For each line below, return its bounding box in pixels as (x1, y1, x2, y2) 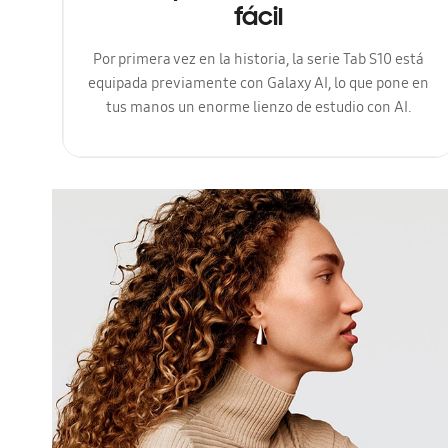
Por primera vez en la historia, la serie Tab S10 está (93, 49, 425, 74)
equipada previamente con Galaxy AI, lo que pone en (88, 73, 430, 98)
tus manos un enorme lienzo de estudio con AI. (105, 97, 412, 122)
